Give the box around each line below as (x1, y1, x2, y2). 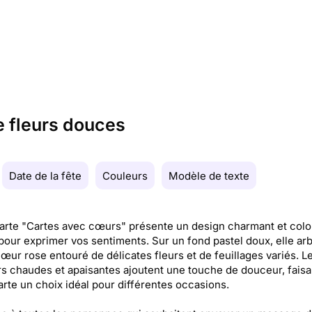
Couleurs (102, 169, 148, 182)
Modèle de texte (169, 169, 249, 182)
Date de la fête (9, 169, 81, 182)
